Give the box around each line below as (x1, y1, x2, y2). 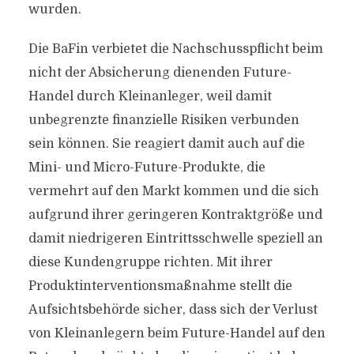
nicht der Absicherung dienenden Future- (28, 66, 292, 80)
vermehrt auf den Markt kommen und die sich (28, 184, 319, 198)
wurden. (28, 2, 81, 17)
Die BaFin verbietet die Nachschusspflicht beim (28, 42, 323, 56)
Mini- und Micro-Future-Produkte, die (28, 160, 265, 175)
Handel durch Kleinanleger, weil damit (28, 89, 272, 104)
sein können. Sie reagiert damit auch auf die (28, 137, 305, 151)
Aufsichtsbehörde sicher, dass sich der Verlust (28, 303, 318, 317)
